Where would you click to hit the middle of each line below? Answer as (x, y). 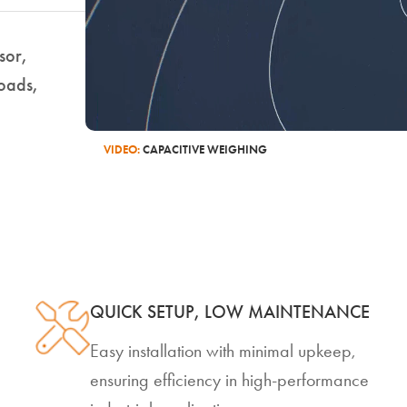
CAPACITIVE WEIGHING (203, 150)
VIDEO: (121, 150)
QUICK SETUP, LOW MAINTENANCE (229, 312)
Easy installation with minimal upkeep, (223, 351)
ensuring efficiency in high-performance (229, 380)
